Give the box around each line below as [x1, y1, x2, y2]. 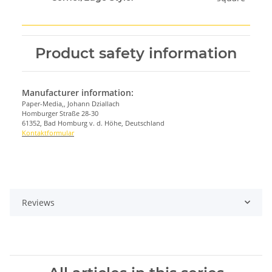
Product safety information [35, 44, 237, 62]
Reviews [22, 196, 55, 208]
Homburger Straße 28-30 [22, 108, 98, 118]
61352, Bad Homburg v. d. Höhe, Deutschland [22, 118, 165, 127]
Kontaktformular [22, 127, 74, 137]
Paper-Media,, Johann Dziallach [22, 98, 120, 108]
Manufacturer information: [22, 86, 134, 98]
